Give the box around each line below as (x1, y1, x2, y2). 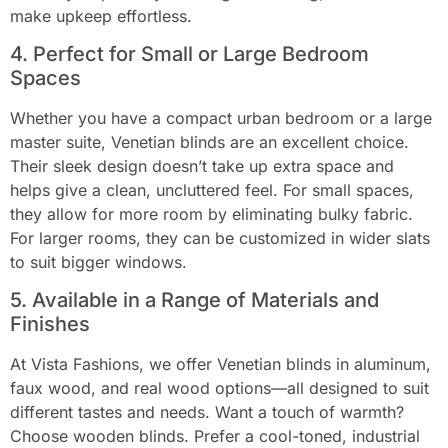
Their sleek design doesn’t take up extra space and (10, 155, 394, 176)
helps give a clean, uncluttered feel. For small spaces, (10, 179, 414, 200)
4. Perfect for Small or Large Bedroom (10, 41, 369, 66)
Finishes (10, 312, 90, 337)
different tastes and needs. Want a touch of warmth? (10, 402, 404, 423)
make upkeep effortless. (10, 5, 192, 26)
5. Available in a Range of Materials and (10, 288, 379, 313)
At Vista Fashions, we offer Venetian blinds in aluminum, (10, 354, 431, 375)
